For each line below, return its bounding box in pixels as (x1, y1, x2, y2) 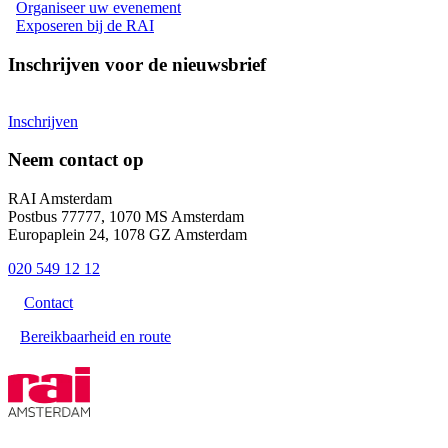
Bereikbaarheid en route (20, 328, 171, 346)
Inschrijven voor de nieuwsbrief (8, 54, 266, 75)
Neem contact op (8, 149, 144, 171)
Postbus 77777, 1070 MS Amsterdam (8, 208, 244, 226)
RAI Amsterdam (8, 190, 112, 208)
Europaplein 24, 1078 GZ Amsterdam (8, 226, 247, 244)
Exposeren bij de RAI (16, 17, 154, 35)
